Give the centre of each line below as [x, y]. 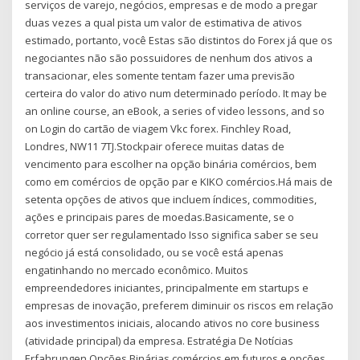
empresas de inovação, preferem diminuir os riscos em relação [180, 306]
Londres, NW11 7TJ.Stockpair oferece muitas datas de [155, 147]
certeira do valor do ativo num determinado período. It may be [176, 94]
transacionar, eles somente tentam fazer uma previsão [160, 76]
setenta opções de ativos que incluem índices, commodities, [171, 200]
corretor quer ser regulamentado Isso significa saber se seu [172, 235]
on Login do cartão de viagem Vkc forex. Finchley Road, [158, 129]
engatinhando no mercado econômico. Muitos [137, 270]
